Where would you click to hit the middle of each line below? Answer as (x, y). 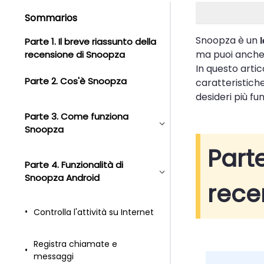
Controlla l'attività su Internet (94, 212)
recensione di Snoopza (75, 55)
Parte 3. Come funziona (77, 116)
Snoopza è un (228, 40)
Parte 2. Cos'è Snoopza (76, 81)
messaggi (54, 256)
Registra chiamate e (75, 244)
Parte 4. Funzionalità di (74, 165)
